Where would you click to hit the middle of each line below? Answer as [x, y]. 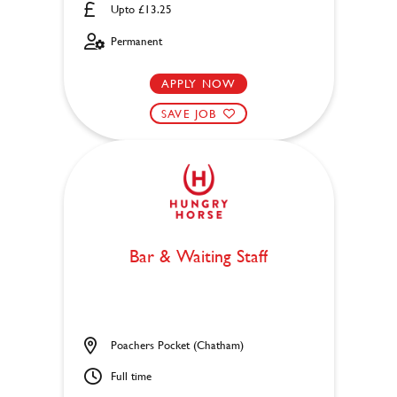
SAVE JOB [189, 113]
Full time [131, 376]
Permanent [136, 41]
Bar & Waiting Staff [198, 255]
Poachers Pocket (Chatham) [177, 344]
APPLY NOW [198, 83]
